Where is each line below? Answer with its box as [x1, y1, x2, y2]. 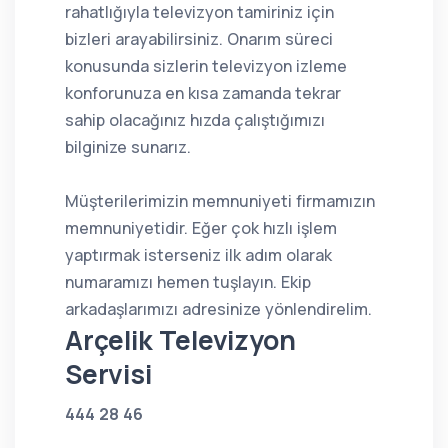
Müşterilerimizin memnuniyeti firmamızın [65, 189, 375, 212]
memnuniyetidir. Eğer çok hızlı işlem [65, 216, 337, 239]
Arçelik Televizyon [65, 321, 296, 358]
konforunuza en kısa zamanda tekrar [65, 81, 341, 104]
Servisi [65, 355, 152, 392]
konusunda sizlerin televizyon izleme [65, 54, 347, 77]
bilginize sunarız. [65, 135, 191, 158]
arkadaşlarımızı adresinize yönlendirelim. [65, 297, 372, 320]
